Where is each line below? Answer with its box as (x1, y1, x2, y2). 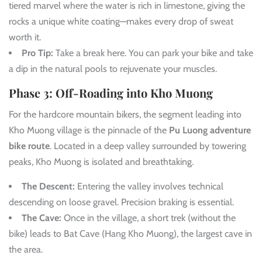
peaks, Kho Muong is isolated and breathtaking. (9, 156, 194, 168)
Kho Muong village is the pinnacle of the (9, 125, 169, 136)
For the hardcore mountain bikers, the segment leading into (9, 109, 242, 120)
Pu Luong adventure (169, 125, 251, 136)
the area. (9, 244, 43, 256)
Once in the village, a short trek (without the (61, 212, 236, 224)
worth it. (9, 32, 41, 43)
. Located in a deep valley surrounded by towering (50, 140, 246, 152)
